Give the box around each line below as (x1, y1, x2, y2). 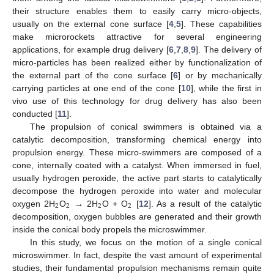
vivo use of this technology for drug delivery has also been (12, 95, 262, 106)
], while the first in (190, 83, 262, 93)
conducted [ (12, 108, 57, 119)
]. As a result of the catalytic (148, 198, 262, 209)
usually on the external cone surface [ (12, 18, 169, 29)
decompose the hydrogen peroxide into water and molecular (12, 185, 262, 196)
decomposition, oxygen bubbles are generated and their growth (12, 211, 262, 221)
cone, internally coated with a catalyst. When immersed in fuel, (12, 160, 262, 170)
